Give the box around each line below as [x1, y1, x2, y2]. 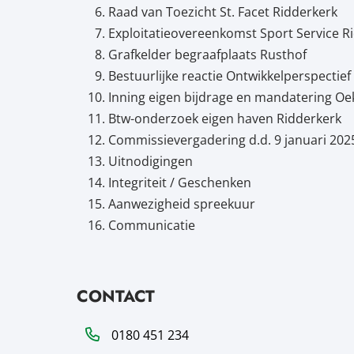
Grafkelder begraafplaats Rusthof [107, 46, 307, 63]
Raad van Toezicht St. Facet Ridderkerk [107, 3, 337, 21]
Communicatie [107, 217, 195, 234]
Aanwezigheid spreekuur [107, 195, 255, 213]
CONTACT [76, 284, 155, 309]
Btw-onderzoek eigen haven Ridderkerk [107, 110, 341, 127]
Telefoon [75, 325, 128, 343]
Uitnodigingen [107, 153, 193, 170]
